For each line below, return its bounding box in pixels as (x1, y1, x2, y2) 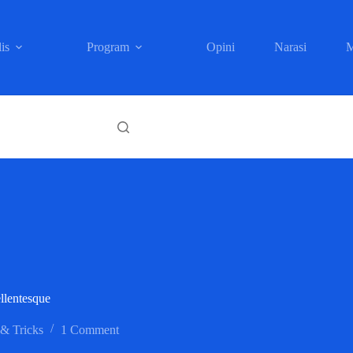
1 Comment (61, 322, 119, 336)
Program (86, 40, 129, 54)
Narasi (273, 40, 307, 54)
